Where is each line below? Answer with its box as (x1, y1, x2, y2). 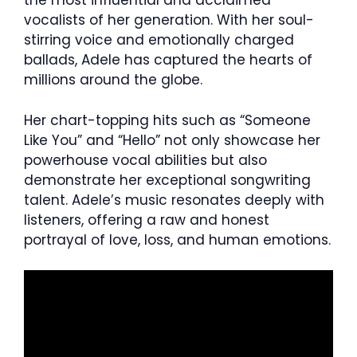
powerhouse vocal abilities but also (24, 150, 267, 170)
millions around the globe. (24, 70, 202, 90)
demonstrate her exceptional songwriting (24, 170, 311, 190)
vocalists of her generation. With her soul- (24, 10, 314, 30)
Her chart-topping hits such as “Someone (24, 110, 311, 130)
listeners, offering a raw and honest (24, 210, 269, 229)
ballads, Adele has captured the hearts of (24, 50, 312, 70)
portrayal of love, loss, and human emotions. (24, 229, 331, 249)
